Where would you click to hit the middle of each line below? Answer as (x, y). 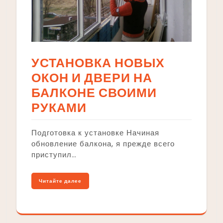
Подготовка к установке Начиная (95, 132)
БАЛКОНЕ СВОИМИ (94, 93)
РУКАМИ (59, 108)
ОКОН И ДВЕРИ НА (92, 78)
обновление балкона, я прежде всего (103, 143)
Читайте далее (60, 181)
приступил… (54, 154)
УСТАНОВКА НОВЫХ (98, 63)
